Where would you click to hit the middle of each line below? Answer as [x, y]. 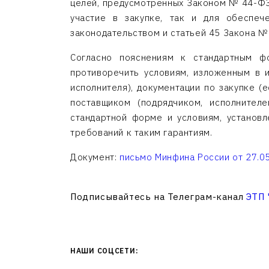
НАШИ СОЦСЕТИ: [104, 251]
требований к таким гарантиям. [141, 132]
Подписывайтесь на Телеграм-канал [158, 197]
